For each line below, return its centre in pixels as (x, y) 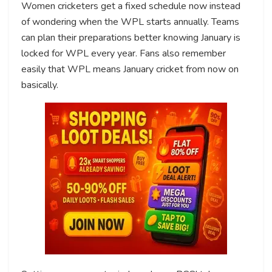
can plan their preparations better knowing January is (131, 37)
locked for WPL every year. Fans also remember (124, 53)
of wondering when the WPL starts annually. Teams (130, 22)
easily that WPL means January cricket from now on (130, 69)
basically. (40, 85)
